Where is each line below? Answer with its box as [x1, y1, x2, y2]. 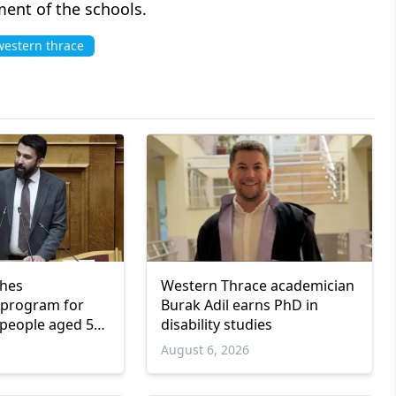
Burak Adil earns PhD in [160, 295, 318, 316]
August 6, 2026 [160, 341, 249, 359]
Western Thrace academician [160, 276, 354, 296]
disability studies [160, 315, 272, 335]
